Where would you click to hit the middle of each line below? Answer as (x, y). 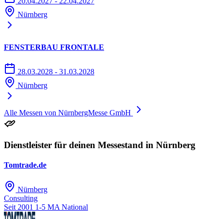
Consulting (21, 198)
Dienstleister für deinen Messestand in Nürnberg (100, 145)
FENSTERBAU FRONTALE (54, 47)
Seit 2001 (19, 207)
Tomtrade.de (25, 165)
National (75, 207)
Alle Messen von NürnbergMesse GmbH (67, 112)
